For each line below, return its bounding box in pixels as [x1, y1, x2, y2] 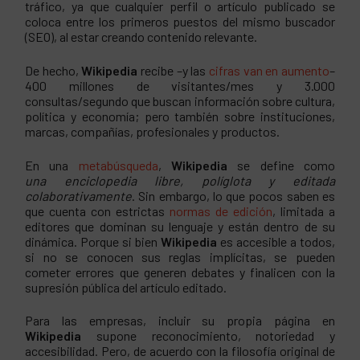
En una [25, 157, 79, 173]
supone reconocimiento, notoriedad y [96, 328, 335, 344]
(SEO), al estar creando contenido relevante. [25, 29, 258, 45]
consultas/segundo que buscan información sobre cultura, [25, 92, 335, 108]
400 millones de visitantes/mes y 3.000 [25, 77, 335, 93]
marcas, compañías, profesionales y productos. [25, 123, 280, 139]
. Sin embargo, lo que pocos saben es [132, 187, 335, 203]
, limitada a [272, 202, 335, 219]
